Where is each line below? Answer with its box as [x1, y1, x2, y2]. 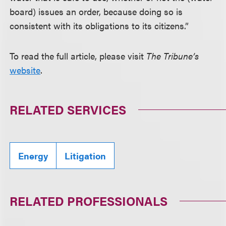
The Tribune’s [146, 49, 199, 62]
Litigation [65, 149, 106, 162]
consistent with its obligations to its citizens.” [10, 19, 189, 32]
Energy [18, 149, 48, 162]
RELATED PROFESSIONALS [10, 192, 168, 209]
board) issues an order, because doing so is [10, 5, 183, 18]
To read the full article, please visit [10, 49, 147, 62]
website [10, 64, 41, 76]
